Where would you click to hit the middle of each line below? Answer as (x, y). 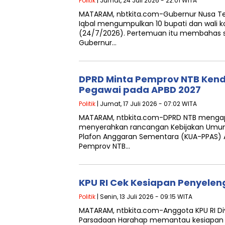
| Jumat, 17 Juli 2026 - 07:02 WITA (146, 104)
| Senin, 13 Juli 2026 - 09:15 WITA (144, 197)
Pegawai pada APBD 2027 (140, 90)
